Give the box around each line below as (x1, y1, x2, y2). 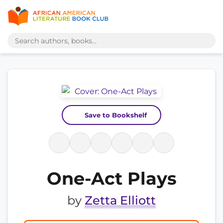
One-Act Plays (46, 168, 177, 189)
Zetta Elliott (85, 193, 156, 208)
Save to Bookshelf (84, 111, 147, 119)
